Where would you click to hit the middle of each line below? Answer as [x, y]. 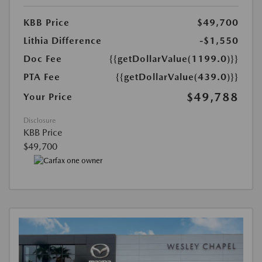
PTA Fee [42, 77]
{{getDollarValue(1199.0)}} [174, 59]
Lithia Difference [63, 41]
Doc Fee [43, 59]
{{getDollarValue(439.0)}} [177, 77]
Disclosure [39, 121]
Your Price [48, 97]
